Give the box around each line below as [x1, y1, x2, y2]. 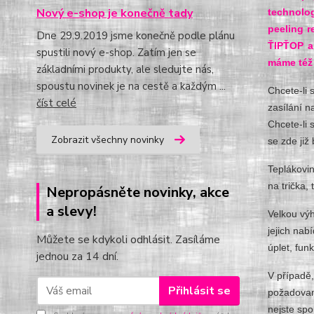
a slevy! [46, 202, 97, 221]
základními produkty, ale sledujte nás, [36, 62, 214, 76]
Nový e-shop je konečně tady [36, 6, 193, 21]
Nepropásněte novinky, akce [46, 183, 229, 202]
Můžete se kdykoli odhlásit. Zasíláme [36, 232, 220, 247]
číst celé [36, 96, 76, 110]
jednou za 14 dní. [36, 249, 118, 264]
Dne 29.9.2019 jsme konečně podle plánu [36, 29, 235, 43]
